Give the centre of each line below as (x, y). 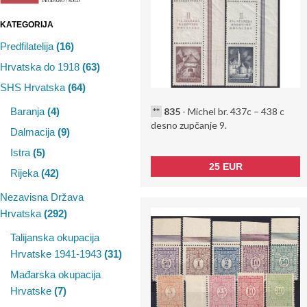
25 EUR (225, 166)
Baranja (29, 112)
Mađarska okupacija (56, 275)
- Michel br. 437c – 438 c (232, 111)
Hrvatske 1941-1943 (57, 254)
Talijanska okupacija (55, 238)
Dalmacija (34, 132)
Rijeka (26, 173)
